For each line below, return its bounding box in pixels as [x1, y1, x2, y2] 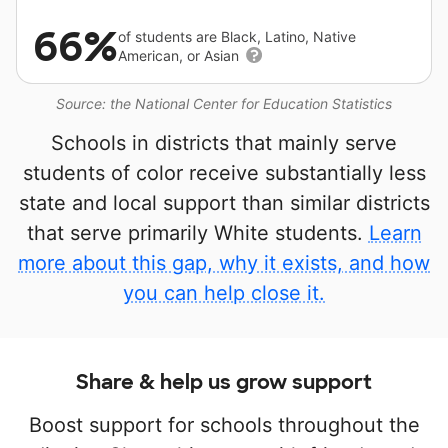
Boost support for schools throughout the [28, 413, 420, 437]
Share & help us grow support [76, 369, 372, 395]
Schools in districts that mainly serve [51, 131, 397, 155]
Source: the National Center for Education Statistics [56, 95, 392, 112]
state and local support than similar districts [18, 191, 430, 215]
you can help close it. [123, 281, 325, 305]
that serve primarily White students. [26, 221, 369, 245]
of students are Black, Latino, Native [118, 28, 356, 45]
